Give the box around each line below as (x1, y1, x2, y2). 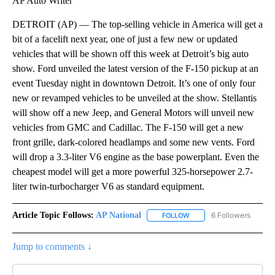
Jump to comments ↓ (12, 241, 92, 252)
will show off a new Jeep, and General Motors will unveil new (12, 107, 254, 118)
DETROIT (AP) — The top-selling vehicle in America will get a (12, 18, 263, 29)
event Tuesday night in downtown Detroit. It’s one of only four (12, 77, 255, 88)
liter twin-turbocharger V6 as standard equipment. (12, 180, 204, 192)
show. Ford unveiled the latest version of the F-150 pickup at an (12, 63, 258, 74)
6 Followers (211, 210, 250, 220)
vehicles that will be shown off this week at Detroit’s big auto (12, 48, 249, 59)
